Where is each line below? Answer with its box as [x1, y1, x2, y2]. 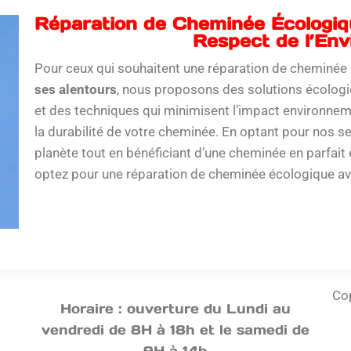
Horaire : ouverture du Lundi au [60, 300, 291, 317]
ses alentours [34, 81, 117, 97]
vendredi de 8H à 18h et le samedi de [41, 321, 309, 338]
